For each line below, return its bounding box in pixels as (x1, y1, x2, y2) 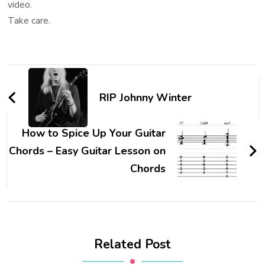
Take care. (8, 14, 51, 28)
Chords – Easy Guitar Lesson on (8, 144, 166, 159)
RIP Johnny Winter (99, 91, 192, 105)
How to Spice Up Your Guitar (21, 126, 166, 141)
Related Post (94, 235, 171, 254)
